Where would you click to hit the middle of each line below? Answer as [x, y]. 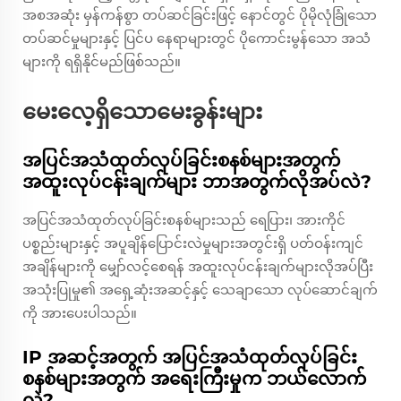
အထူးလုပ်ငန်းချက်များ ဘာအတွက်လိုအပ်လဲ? [197, 182]
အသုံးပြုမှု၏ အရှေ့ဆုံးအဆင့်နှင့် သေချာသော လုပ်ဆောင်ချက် [200, 290]
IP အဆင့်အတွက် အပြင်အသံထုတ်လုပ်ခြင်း [190, 358]
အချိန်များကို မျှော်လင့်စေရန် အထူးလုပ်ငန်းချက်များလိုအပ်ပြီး [198, 267]
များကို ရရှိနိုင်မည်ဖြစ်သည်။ [102, 62]
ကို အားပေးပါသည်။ [80, 313]
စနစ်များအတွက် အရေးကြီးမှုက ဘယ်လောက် [194, 379]
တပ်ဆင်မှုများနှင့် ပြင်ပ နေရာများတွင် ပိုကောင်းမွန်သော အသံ [196, 38]
